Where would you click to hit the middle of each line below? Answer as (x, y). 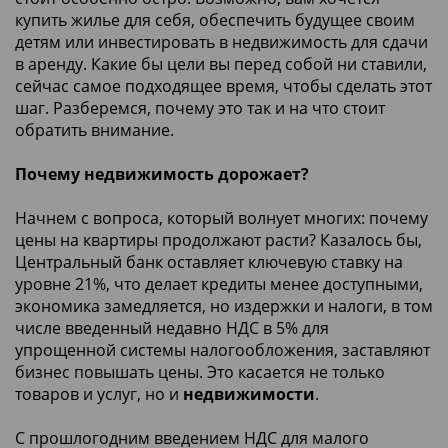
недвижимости (249, 393)
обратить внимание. (94, 129)
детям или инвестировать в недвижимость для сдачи (221, 41)
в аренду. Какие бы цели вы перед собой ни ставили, (221, 63)
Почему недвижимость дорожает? (162, 173)
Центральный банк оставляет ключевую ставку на (209, 261)
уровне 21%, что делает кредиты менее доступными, (219, 283)
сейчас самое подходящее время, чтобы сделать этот (223, 85)
